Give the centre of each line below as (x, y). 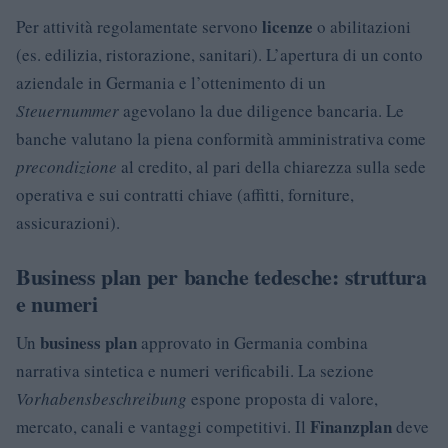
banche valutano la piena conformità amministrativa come (221, 138)
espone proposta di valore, (282, 398)
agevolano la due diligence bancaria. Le (261, 110)
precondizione (66, 166)
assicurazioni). (68, 222)
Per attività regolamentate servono (139, 26)
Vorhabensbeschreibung (101, 398)
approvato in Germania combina (252, 342)
